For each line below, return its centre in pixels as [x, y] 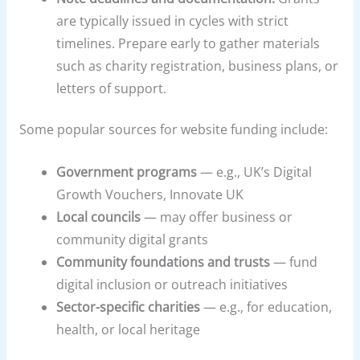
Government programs [127, 172]
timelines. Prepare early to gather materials [188, 44]
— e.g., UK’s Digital [255, 172]
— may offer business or [217, 217]
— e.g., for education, [266, 307]
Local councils [99, 217]
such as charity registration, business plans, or [198, 66]
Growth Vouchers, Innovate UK [150, 195]
